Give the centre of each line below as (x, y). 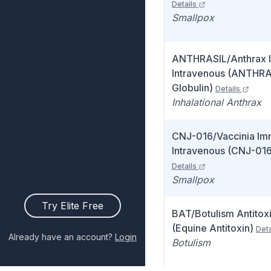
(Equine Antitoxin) (213, 228)
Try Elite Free (73, 206)
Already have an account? (60, 237)
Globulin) (192, 88)
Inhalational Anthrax (217, 102)
